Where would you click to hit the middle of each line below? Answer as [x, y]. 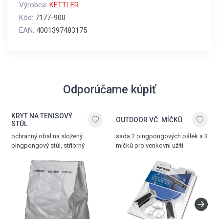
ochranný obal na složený [47, 136]
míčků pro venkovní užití [150, 145]
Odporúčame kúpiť [109, 89]
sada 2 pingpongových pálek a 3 [162, 136]
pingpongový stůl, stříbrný [48, 145]
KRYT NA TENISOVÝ [42, 116]
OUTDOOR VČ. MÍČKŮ [149, 120]
